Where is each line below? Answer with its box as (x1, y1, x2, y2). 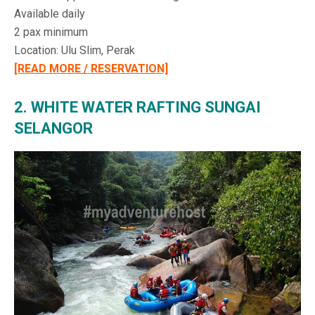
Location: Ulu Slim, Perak (14, 43, 135, 57)
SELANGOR (14, 119, 93, 137)
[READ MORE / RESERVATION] (14, 61, 168, 75)
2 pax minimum (14, 25, 88, 39)
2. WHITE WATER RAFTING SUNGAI (14, 98, 261, 116)
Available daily (14, 6, 85, 20)
